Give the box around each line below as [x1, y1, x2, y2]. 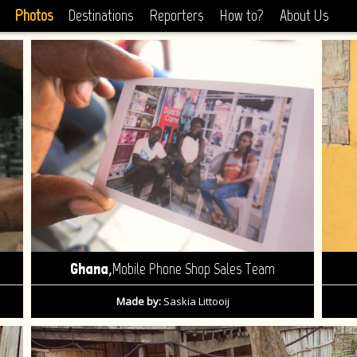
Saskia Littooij [160, 294, 229, 309]
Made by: [116, 294, 161, 309]
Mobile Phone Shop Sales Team [112, 260, 275, 279]
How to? [219, 6, 264, 25]
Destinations [69, 6, 133, 25]
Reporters [149, 6, 203, 25]
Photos [14, 6, 53, 25]
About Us [280, 6, 328, 25]
